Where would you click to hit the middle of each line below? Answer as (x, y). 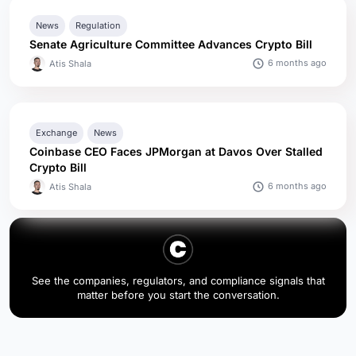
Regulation (98, 25)
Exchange (56, 132)
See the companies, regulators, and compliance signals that (178, 280)
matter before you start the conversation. (178, 294)
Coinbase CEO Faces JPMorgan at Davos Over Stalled (176, 151)
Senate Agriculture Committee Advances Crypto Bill (171, 44)
